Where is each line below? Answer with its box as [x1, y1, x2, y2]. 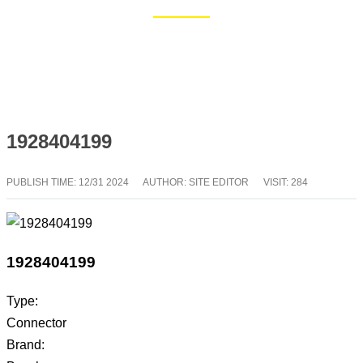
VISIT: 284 [263, 177, 308, 189]
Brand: [6, 337, 45, 352]
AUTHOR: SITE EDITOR [143, 177, 249, 189]
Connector [6, 315, 66, 330]
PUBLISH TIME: [6, 177, 79, 189]
